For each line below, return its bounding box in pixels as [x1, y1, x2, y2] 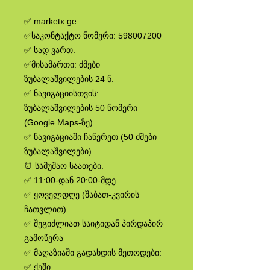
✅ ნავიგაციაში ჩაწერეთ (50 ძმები [24, 132, 157, 142]
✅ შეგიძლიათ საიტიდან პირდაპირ [24, 219, 163, 228]
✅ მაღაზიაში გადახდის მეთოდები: [24, 248, 162, 257]
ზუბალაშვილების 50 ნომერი [24, 103, 137, 113]
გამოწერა [24, 233, 66, 243]
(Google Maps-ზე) [24, 118, 93, 127]
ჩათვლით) [24, 204, 66, 214]
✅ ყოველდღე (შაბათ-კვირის [24, 190, 139, 199]
